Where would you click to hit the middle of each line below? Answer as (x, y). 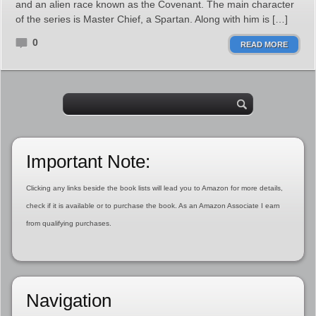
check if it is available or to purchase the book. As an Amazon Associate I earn (153, 206)
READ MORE (264, 44)
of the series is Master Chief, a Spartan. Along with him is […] (152, 19)
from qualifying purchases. (68, 223)
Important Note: (88, 162)
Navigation (68, 300)
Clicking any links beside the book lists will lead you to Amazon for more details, (154, 188)
